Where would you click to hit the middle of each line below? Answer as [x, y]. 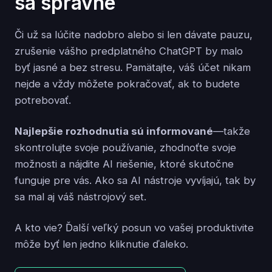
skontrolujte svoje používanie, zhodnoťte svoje [125, 148]
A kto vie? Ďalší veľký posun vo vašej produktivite [134, 228]
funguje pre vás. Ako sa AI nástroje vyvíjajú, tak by [135, 181]
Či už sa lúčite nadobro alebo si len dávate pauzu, [134, 35]
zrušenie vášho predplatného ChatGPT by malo [129, 51]
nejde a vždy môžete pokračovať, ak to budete [127, 84]
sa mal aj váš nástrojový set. [80, 197]
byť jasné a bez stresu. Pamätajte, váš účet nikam [133, 68]
